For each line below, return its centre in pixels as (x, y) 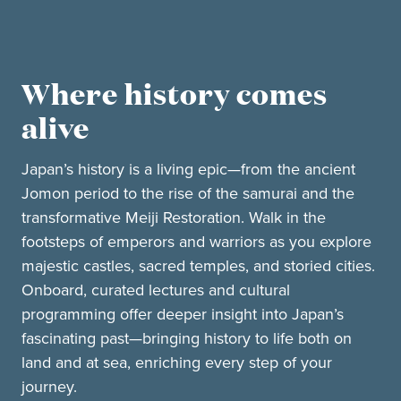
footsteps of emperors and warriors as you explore (196, 242)
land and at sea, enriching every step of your (177, 363)
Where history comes (175, 94)
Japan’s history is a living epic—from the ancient (188, 169)
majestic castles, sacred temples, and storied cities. (198, 266)
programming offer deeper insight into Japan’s (183, 314)
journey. (51, 387)
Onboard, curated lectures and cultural (156, 290)
